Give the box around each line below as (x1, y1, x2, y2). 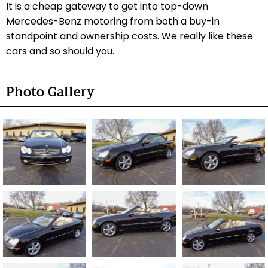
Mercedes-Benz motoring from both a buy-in (6, 14, 220, 28)
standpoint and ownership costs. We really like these (6, 29, 253, 43)
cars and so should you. (6, 44, 117, 58)
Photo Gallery (6, 81, 95, 103)
